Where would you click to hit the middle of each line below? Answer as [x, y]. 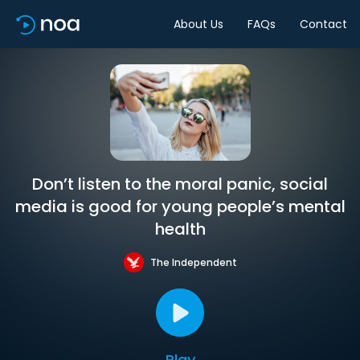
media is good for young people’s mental [180, 207]
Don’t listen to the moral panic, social [180, 184]
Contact [323, 24]
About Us [198, 24]
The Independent [193, 262]
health [180, 229]
